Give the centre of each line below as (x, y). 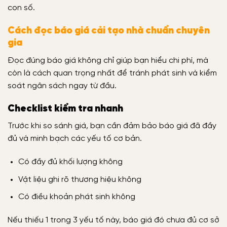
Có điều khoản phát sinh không (77, 197)
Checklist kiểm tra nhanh (65, 109)
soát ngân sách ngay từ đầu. (62, 86)
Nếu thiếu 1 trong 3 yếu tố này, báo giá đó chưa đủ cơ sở (113, 220)
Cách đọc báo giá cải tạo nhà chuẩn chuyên (109, 31)
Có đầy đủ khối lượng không (70, 162)
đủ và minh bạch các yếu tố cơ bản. (75, 139)
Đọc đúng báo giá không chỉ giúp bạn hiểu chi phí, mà (108, 60)
